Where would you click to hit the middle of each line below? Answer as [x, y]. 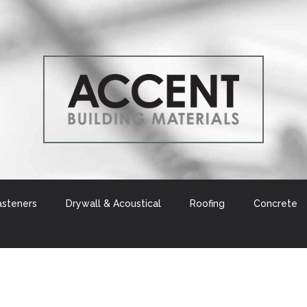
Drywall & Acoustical [113, 204]
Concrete [275, 204]
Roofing [207, 204]
